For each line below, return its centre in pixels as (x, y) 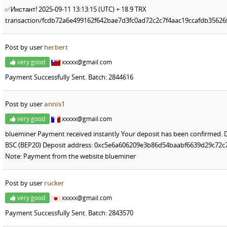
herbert (56, 47)
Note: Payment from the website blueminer (70, 156)
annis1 (54, 104)
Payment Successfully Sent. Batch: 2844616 (69, 77)
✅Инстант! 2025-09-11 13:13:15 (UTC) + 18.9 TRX (76, 9)
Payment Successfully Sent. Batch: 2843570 (69, 213)
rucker (54, 183)
